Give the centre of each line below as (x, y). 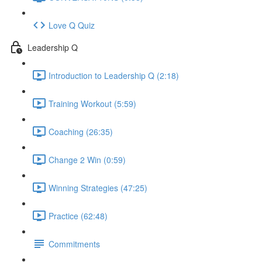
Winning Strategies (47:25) (98, 187)
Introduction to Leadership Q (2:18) (114, 75)
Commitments (74, 244)
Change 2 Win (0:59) (87, 159)
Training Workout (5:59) (92, 103)
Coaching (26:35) (81, 131)
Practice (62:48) (78, 216)
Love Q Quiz (72, 25)
